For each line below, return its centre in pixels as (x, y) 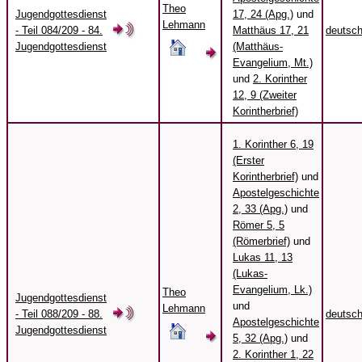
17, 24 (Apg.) (263, 15)
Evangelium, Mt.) (273, 63)
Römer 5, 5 (259, 225)
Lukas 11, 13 (263, 258)
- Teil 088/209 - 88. (59, 314)
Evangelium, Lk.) (272, 290)
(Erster (248, 161)
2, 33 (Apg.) (260, 209)
